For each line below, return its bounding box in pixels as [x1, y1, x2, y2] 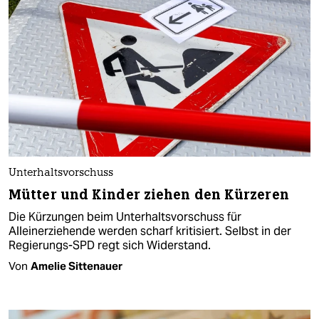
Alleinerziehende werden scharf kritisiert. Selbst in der [9, 224, 291, 239]
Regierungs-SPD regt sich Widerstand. [9, 238, 211, 253]
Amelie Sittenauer [31, 259, 122, 273]
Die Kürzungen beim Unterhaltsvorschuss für [9, 209, 241, 225]
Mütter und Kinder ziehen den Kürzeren [9, 186, 289, 204]
